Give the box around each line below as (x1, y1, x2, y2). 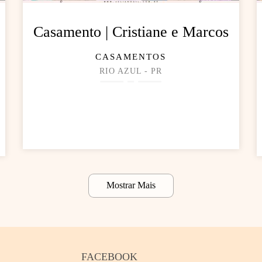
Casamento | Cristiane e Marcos (33, 23, 229, 41)
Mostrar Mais (106, 180, 156, 191)
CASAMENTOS (95, 52, 167, 62)
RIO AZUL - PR (99, 67, 163, 76)
